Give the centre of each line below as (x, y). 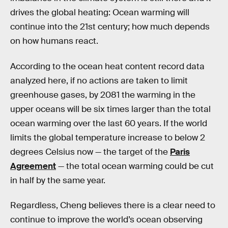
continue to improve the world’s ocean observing (106, 220)
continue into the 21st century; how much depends (110, 27)
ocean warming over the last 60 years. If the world (109, 123)
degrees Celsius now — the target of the (90, 152)
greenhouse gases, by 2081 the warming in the (103, 95)
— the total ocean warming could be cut (135, 166)
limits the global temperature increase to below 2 (108, 137)
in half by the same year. (58, 180)
